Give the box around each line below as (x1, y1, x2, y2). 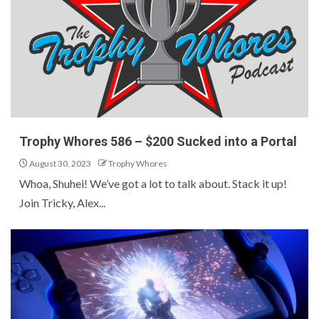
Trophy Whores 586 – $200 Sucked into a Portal (19, 134, 297, 149)
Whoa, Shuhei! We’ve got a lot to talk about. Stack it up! (19, 177, 287, 190)
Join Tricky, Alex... (19, 196, 105, 209)
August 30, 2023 (28, 158, 91, 169)
